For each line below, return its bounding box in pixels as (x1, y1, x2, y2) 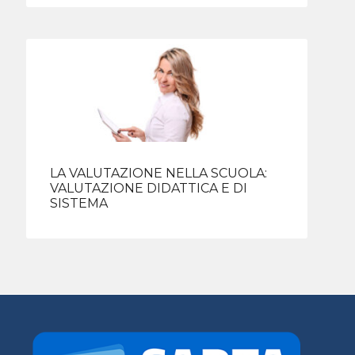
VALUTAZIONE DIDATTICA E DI (50, 180, 248, 196)
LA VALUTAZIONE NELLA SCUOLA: (50, 165, 268, 181)
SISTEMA (50, 195, 109, 211)
